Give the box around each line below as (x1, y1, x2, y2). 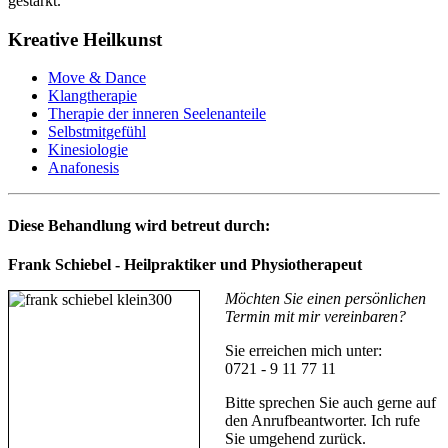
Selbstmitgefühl (48, 123, 146, 141)
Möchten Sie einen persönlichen (225, 289, 426, 307)
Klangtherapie (48, 87, 137, 105)
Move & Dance (48, 69, 146, 87)
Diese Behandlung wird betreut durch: (8, 216, 270, 234)
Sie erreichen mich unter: (225, 341, 382, 359)
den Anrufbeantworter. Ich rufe (225, 411, 420, 429)
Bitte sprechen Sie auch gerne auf (225, 393, 436, 411)
